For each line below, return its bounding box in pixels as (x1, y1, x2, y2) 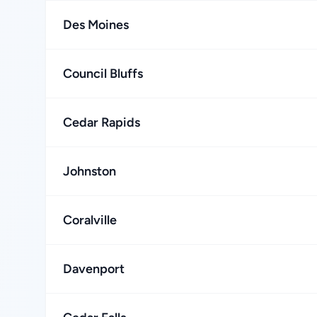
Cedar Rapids (63, 115, 140, 130)
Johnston (63, 163, 116, 179)
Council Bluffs (63, 66, 143, 81)
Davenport (63, 261, 125, 277)
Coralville (63, 212, 117, 228)
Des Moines (63, 17, 129, 33)
